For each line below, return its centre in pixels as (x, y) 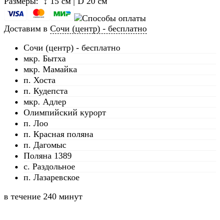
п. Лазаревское (52, 178)
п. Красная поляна (58, 134)
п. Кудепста (46, 91)
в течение (24, 197)
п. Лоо (36, 124)
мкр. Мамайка (50, 69)
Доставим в (27, 29)
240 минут (63, 197)
